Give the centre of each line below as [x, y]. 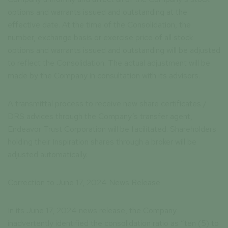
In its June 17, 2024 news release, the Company [92, 211]
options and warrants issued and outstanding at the [97, 12]
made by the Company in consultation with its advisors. [104, 76]
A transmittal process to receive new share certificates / [107, 104]
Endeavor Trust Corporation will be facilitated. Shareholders [112, 129]
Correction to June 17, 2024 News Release [84, 183]
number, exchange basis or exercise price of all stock [100, 38]
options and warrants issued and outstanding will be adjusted [114, 50]
